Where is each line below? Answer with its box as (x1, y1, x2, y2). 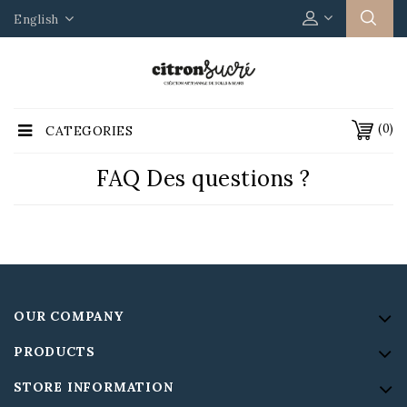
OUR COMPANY (14, 308, 124, 324)
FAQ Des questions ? (96, 164, 311, 193)
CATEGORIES (45, 123, 133, 139)
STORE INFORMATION (14, 379, 174, 395)
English (14, 12, 62, 27)
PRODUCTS (14, 343, 95, 360)
